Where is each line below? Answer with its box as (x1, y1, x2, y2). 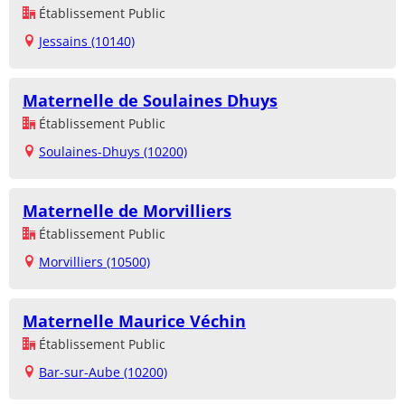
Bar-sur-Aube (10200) (39, 363, 167, 381)
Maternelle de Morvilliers (23, 199, 231, 221)
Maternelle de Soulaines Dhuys (23, 89, 278, 111)
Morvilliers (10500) (39, 252, 150, 270)
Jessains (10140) (39, 32, 135, 50)
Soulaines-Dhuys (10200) (39, 142, 187, 160)
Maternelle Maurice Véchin (23, 309, 246, 332)
